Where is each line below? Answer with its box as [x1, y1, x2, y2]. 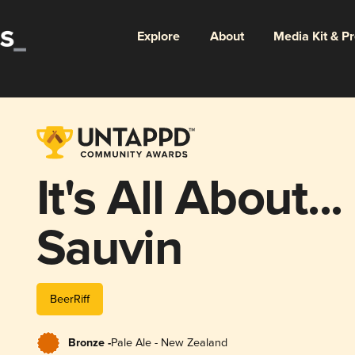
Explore [136, 28, 180, 45]
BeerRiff [49, 292, 90, 306]
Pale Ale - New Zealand [110, 335, 227, 349]
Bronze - [67, 335, 111, 350]
